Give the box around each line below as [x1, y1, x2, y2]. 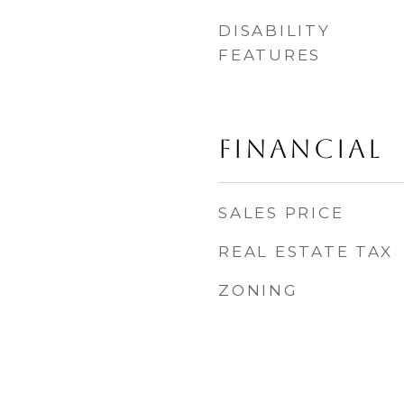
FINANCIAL [218, 133, 382, 164]
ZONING [218, 281, 298, 299]
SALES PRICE [218, 204, 344, 222]
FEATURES [218, 46, 321, 64]
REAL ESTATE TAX [218, 243, 393, 261]
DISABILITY [218, 22, 331, 40]
